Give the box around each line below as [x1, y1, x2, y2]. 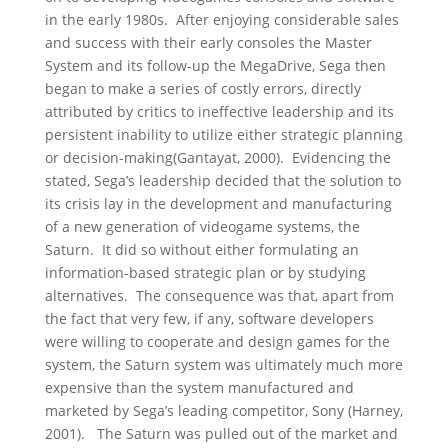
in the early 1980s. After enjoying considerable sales [44, 10, 399, 29]
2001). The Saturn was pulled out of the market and [44, 424, 398, 443]
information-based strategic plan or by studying [44, 263, 366, 282]
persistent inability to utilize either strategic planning [44, 125, 403, 144]
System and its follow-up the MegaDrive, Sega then [44, 56, 386, 75]
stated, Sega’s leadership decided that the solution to [44, 171, 401, 190]
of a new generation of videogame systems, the [44, 217, 360, 236]
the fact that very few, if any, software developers [44, 309, 374, 328]
